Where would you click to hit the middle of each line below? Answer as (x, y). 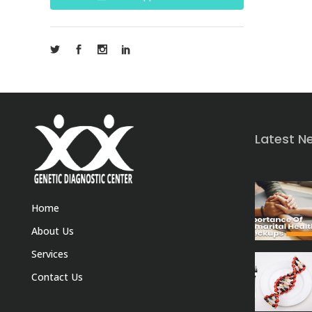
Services (50, 254)
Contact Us (57, 277)
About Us (53, 231)
